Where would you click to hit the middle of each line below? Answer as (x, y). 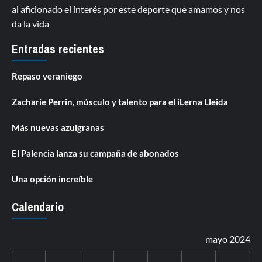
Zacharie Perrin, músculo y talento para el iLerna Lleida (120, 101)
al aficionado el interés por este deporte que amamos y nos (128, 9)
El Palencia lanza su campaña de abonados (95, 153)
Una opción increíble (52, 179)
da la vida (30, 23)
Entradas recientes (58, 49)
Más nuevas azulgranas (58, 127)
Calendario (38, 206)
